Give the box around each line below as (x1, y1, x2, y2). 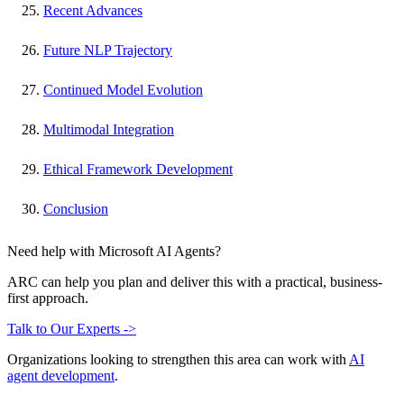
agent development (7, 368, 115, 384)
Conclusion (43, 201, 108, 217)
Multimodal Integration (43, 122, 174, 138)
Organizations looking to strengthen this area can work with (7, 352, 349, 368)
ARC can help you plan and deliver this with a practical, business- (7, 274, 382, 290)
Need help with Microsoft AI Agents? (7, 243, 221, 260)
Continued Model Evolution (43, 82, 203, 98)
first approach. (7, 290, 88, 307)
